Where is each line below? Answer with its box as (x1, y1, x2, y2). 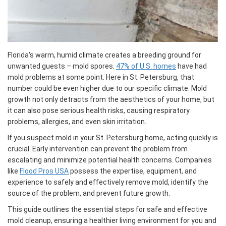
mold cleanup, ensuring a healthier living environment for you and (8, 216, 216, 225)
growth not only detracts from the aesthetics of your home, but (8, 95, 214, 104)
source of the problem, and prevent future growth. (8, 189, 170, 198)
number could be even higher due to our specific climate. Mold (8, 84, 207, 93)
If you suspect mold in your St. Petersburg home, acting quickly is (8, 134, 218, 142)
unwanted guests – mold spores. (8, 62, 116, 71)
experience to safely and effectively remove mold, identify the (8, 178, 208, 187)
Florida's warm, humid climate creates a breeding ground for (8, 51, 201, 60)
